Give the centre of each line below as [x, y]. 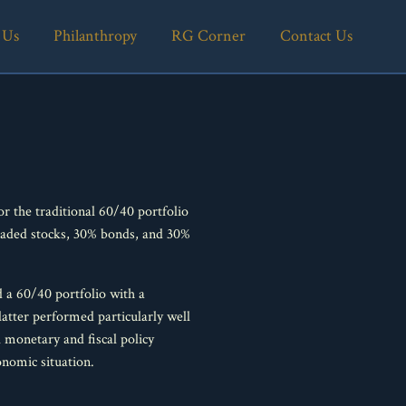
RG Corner [208, 36]
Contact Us [316, 36]
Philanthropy [95, 36]
